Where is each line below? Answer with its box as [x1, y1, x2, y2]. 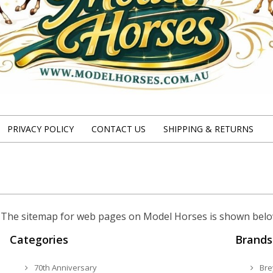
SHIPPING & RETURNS [163, 122, 253, 135]
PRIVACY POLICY [7, 122, 74, 135]
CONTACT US [91, 122, 146, 135]
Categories [9, 232, 68, 247]
